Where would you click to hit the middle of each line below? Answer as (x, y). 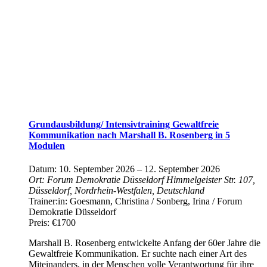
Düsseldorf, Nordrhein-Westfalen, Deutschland (117, 190)
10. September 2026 (97, 169)
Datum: (44, 169)
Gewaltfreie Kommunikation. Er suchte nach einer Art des (138, 253)
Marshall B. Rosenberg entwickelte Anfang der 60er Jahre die (145, 243)
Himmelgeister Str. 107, (211, 179)
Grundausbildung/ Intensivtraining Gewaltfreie (124, 124)
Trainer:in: (49, 201)
